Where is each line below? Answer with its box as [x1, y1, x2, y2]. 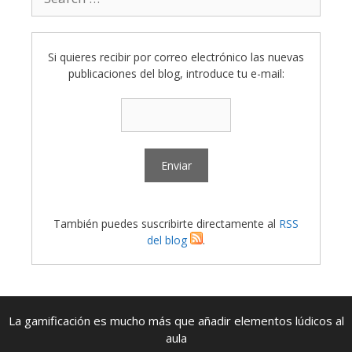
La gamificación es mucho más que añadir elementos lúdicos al [8, 313, 344, 329]
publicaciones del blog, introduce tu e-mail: [68, 66, 284, 82]
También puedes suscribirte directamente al [53, 216, 279, 232]
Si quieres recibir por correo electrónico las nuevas [48, 49, 304, 65]
